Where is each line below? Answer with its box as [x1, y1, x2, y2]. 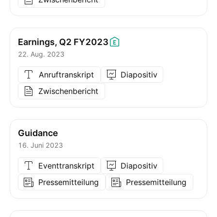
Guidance [18, 128, 58, 138]
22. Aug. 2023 [18, 50, 64, 58]
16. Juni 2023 [18, 141, 63, 149]
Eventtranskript [38, 161, 94, 170]
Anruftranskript [38, 70, 94, 79]
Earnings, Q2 [18, 36, 72, 47]
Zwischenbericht [38, 86, 98, 96]
